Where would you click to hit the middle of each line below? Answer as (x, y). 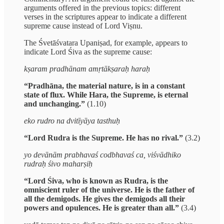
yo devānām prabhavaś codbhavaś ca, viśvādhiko (102, 155)
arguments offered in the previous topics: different (102, 8)
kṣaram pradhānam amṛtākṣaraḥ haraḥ (87, 69)
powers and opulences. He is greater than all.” (101, 208)
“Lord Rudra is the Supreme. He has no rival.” (103, 138)
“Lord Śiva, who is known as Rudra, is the (96, 181)
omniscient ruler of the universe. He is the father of (109, 190)
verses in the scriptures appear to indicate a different (105, 17)
